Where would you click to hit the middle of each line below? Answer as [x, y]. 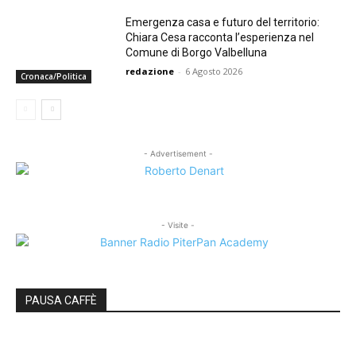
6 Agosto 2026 [214, 72]
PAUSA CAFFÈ [61, 301]
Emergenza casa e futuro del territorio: [223, 23]
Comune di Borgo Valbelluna [197, 53]
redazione [150, 72]
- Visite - [178, 225]
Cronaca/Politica [54, 77]
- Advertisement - [178, 154]
